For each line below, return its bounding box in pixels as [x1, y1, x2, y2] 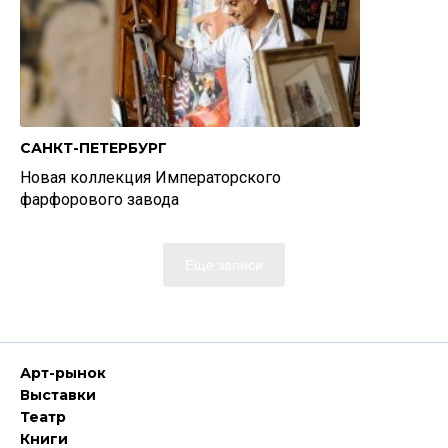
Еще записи [185, 257, 263, 273]
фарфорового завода [20, 190, 179, 209]
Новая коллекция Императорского [20, 168, 281, 187]
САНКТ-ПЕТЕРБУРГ [20, 139, 167, 157]
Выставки [20, 386, 96, 404]
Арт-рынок [20, 364, 106, 382]
